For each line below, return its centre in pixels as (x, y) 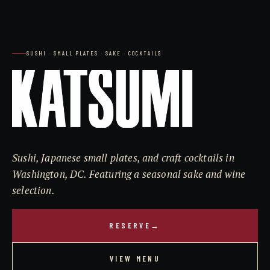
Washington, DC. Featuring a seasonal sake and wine (129, 174)
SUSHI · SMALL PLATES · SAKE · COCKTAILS (94, 53)
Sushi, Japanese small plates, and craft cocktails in (123, 158)
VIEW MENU (135, 259)
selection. (33, 191)
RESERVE (130, 225)
